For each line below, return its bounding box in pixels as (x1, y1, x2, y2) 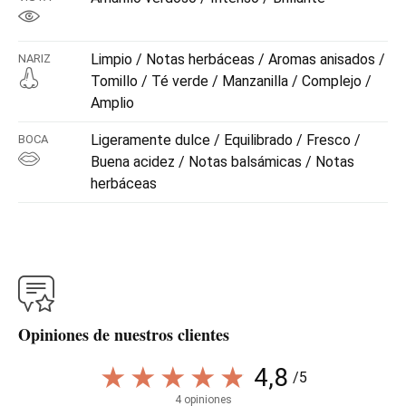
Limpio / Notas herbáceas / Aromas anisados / (91, 50, 385, 68)
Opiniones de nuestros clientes (18, 322, 229, 346)
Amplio (91, 93, 134, 111)
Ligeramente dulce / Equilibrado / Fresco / (91, 130, 361, 149)
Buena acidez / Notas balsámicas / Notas (91, 152, 354, 170)
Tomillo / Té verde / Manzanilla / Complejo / (91, 72, 372, 90)
